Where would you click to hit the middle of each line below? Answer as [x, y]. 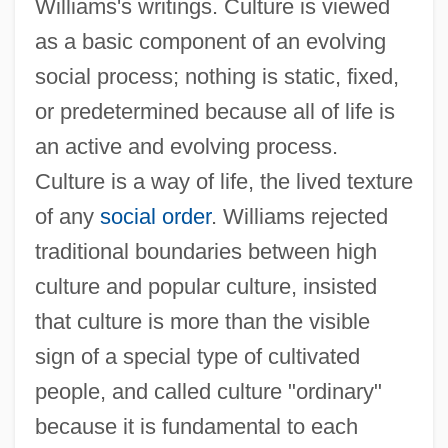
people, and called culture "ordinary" [208, 391]
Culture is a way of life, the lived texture [223, 181]
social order [155, 216]
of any [67, 216]
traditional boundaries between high [205, 251]
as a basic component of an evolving [210, 41]
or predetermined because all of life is [214, 111]
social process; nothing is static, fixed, [216, 76]
